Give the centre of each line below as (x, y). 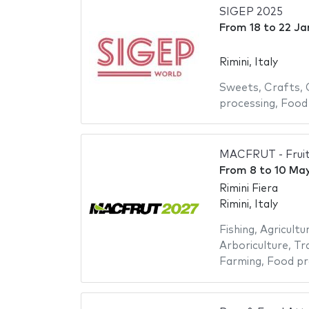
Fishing (237, 230)
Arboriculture (253, 246)
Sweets (239, 88)
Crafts (282, 88)
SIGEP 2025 (251, 12)
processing (247, 103)
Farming (240, 262)
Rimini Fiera (248, 189)
